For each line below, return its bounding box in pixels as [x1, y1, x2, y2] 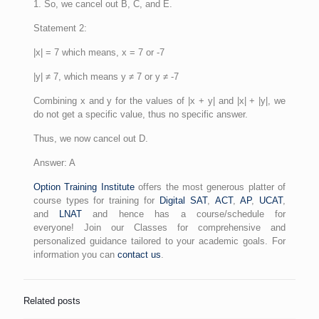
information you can [33, 249, 117, 260]
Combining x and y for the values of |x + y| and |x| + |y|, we [33, 95, 286, 106]
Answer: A [33, 157, 75, 168]
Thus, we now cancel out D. [33, 132, 148, 144]
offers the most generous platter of [134, 181, 286, 192]
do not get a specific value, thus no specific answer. [33, 108, 248, 120]
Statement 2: [33, 22, 87, 33]
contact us [117, 249, 161, 260]
